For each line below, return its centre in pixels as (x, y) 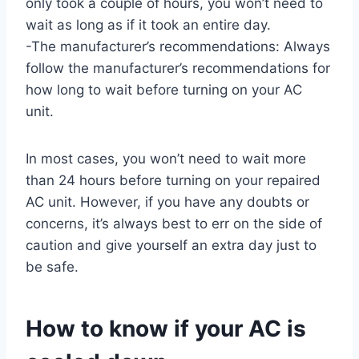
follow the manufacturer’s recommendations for (178, 69)
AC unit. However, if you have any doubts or (167, 202)
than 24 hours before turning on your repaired (173, 181)
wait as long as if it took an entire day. (148, 25)
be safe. (52, 267)
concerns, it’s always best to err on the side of (174, 224)
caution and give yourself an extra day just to (171, 246)
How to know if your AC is (166, 329)
